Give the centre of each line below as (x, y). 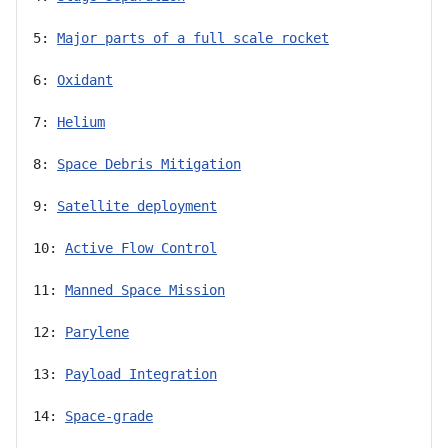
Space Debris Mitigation (149, 163)
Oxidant (85, 79)
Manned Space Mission (145, 289)
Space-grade (109, 415)
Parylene (97, 331)
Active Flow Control (141, 247)
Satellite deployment (137, 205)
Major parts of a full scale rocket (193, 37)
